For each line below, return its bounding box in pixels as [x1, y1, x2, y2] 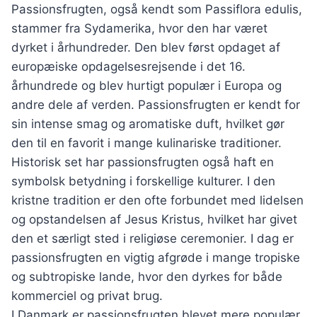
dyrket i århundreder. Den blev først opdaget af [11, 40, 280, 55]
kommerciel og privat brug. [11, 289, 163, 304]
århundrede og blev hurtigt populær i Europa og [11, 79, 282, 93]
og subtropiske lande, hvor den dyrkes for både [11, 270, 282, 284]
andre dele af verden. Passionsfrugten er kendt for [11, 98, 300, 113]
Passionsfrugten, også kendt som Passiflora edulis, [11, 2, 302, 17]
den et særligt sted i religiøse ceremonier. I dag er [11, 231, 294, 246]
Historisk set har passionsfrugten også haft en [11, 155, 274, 170]
